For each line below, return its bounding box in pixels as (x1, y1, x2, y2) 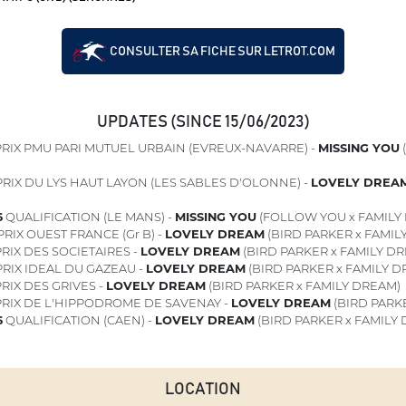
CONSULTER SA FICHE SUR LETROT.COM (107, 44, 335, 58)
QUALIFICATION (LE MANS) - (2, 208, 175, 224)
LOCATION (165, 382, 241, 399)
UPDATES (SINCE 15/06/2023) (96, 114, 310, 131)
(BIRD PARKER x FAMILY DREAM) (205, 277, 401, 293)
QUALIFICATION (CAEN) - (2, 312, 155, 327)
